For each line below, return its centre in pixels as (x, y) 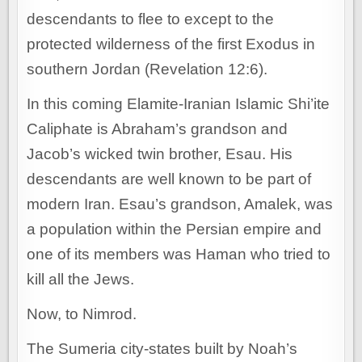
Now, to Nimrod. (82, 314)
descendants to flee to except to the (151, 19)
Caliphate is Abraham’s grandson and (158, 129)
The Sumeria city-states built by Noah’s (162, 349)
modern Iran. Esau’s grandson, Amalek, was (180, 204)
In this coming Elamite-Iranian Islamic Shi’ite (179, 104)
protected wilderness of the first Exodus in (171, 44)
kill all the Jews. (81, 280)
